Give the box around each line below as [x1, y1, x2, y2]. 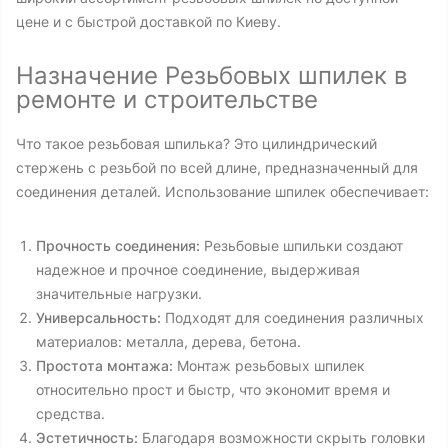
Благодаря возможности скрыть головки [138, 429, 425, 446]
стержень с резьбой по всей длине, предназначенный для [16, 159, 418, 176]
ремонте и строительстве [16, 85, 318, 114]
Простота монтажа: [36, 357, 173, 374]
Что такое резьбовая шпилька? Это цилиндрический [16, 135, 377, 152]
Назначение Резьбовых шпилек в [16, 61, 407, 90]
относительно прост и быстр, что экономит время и [36, 381, 390, 398]
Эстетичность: [36, 429, 138, 446]
